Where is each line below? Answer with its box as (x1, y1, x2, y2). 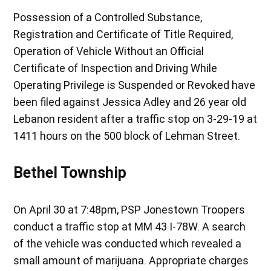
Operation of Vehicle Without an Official (13, 44, 204, 57)
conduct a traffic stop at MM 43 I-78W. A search (13, 220, 246, 233)
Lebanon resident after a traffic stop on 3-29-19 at (13, 112, 258, 125)
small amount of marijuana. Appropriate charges (13, 253, 249, 267)
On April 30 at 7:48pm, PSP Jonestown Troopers (13, 203, 246, 216)
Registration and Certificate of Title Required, (13, 27, 233, 41)
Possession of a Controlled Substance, (13, 10, 203, 24)
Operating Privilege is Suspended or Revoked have (13, 78, 256, 91)
